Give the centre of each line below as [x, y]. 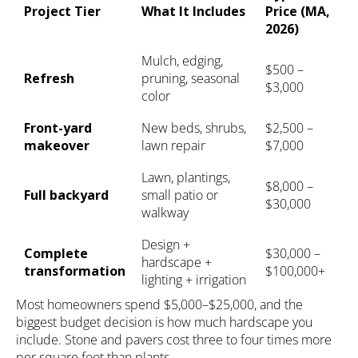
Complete [56, 254]
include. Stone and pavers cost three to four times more [174, 340]
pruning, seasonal [190, 79]
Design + [165, 245]
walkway [165, 213]
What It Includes [193, 12]
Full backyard [66, 195]
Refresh [49, 79]
